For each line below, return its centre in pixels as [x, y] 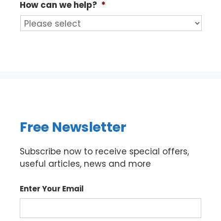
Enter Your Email [52, 189]
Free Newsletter [73, 127]
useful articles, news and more [85, 164]
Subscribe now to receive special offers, [104, 151]
